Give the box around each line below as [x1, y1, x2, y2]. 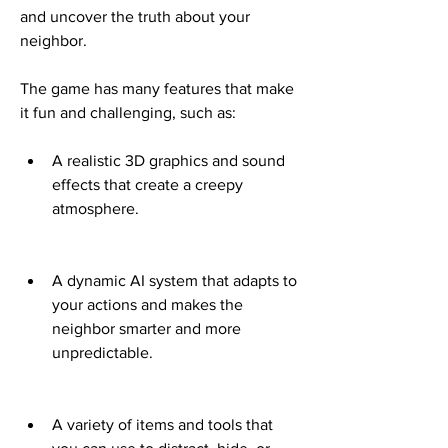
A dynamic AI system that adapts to [52, 272, 297, 290]
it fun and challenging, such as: [20, 104, 236, 122]
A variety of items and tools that [52, 416, 273, 434]
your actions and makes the [52, 296, 243, 314]
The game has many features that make [20, 80, 294, 98]
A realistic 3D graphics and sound [52, 152, 285, 170]
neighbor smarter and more [52, 320, 241, 338]
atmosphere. [52, 200, 139, 218]
